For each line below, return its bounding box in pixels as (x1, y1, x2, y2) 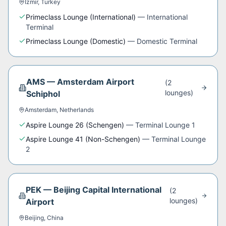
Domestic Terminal (137, 37, 197, 45)
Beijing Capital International (53, 185, 161, 195)
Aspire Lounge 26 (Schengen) (26, 121, 124, 129)
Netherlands (60, 106, 94, 114)
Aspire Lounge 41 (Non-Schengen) (26, 135, 140, 143)
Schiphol (26, 89, 61, 99)
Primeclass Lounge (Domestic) (26, 37, 126, 45)
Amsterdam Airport (57, 77, 135, 87)
